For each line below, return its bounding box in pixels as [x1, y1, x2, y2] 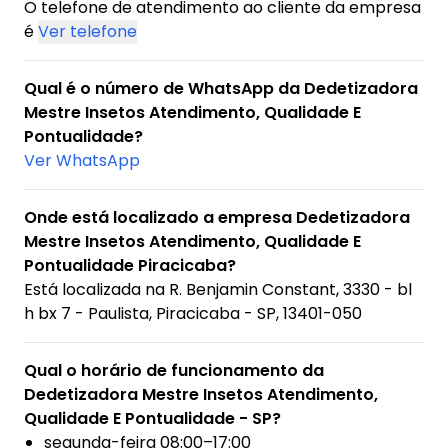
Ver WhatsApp [24, 149, 140, 173]
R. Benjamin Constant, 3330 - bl [169, 278, 412, 302]
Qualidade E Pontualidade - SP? [24, 407, 281, 431]
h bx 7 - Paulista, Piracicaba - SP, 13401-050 [24, 302, 362, 326]
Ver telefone [38, 20, 137, 44]
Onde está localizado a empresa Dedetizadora [24, 206, 410, 230]
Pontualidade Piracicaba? [24, 254, 236, 278]
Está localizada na [24, 278, 169, 302]
